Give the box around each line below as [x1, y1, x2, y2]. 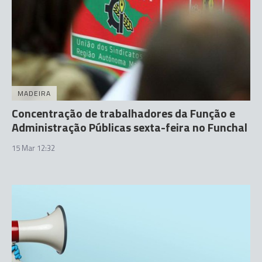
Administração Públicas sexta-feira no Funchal [12, 118, 247, 136]
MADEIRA [18, 87, 51, 99]
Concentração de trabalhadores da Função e [12, 104, 235, 122]
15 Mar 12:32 [12, 142, 55, 154]
